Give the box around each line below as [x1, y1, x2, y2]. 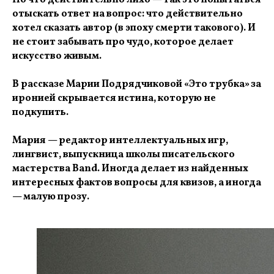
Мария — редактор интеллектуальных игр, [12, 134, 228, 147]
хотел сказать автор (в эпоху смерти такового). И [12, 21, 256, 35]
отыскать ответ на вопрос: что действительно [12, 7, 243, 21]
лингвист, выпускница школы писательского [12, 148, 235, 161]
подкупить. [12, 106, 68, 119]
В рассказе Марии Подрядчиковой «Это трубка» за [12, 78, 261, 91]
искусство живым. [12, 50, 102, 63]
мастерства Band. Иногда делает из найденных [12, 162, 248, 176]
